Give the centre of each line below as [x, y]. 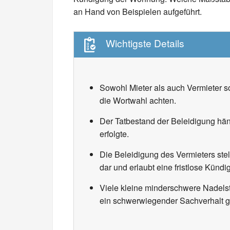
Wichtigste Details [145, 43]
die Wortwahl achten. [138, 100]
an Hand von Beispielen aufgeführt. [138, 12]
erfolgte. [114, 134]
